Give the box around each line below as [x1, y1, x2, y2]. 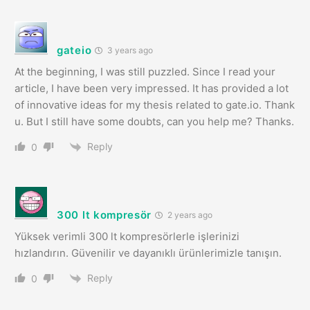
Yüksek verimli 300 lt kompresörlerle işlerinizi [15, 229, 239, 243]
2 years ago [165, 209, 213, 220]
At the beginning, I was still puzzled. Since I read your [15, 64, 275, 78]
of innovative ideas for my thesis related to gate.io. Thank [15, 98, 295, 111]
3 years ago [105, 44, 154, 55]
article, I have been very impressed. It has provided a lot [15, 81, 289, 95]
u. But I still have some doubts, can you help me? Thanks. [15, 114, 294, 128]
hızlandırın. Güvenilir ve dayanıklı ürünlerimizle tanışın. [15, 246, 282, 259]
